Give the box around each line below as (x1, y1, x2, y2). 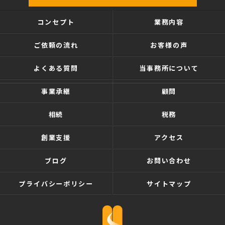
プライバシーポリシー (18, 178, 94, 188)
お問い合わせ (146, 155, 192, 165)
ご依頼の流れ (33, 40, 79, 50)
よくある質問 (33, 63, 79, 73)
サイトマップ (146, 178, 192, 188)
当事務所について (139, 63, 199, 73)
